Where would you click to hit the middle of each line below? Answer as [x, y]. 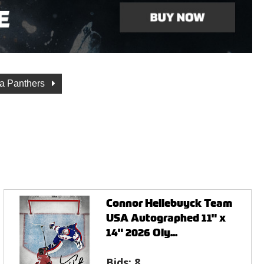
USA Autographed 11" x [166, 217]
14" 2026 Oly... [142, 232]
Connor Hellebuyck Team [169, 203]
